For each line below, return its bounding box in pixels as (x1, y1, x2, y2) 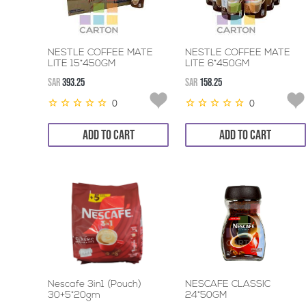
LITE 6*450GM (184, 59, 249, 69)
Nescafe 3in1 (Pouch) (48, 279, 141, 290)
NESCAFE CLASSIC (184, 279, 270, 290)
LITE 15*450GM (48, 59, 115, 69)
